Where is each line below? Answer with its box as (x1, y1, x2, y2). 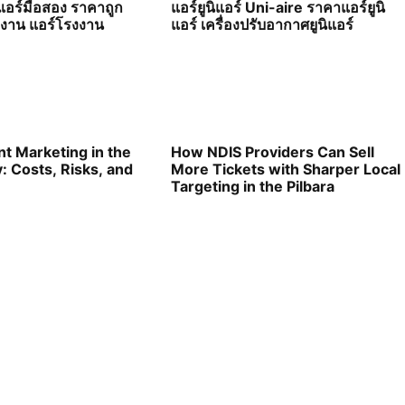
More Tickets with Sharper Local (171, 160, 401, 179)
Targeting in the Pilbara (171, 177, 335, 196)
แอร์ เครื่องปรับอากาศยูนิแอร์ (171, 15, 354, 34)
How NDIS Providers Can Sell (171, 143, 375, 162)
